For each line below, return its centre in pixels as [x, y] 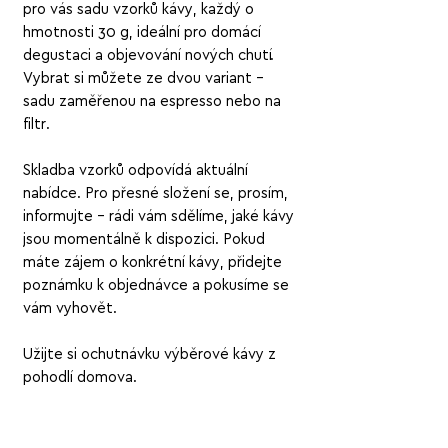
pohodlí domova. [80, 378]
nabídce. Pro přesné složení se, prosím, [155, 194]
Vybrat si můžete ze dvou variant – [143, 79]
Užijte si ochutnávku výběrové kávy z [149, 355]
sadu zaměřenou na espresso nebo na [152, 102]
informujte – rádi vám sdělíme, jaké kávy [158, 217]
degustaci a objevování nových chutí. [148, 56]
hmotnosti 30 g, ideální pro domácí [142, 33]
